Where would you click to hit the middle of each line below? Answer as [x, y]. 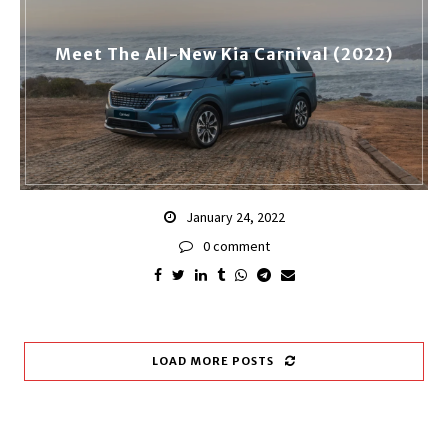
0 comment [236, 245]
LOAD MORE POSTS [213, 360]
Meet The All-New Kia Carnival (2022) [224, 53]
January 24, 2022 [235, 216]
